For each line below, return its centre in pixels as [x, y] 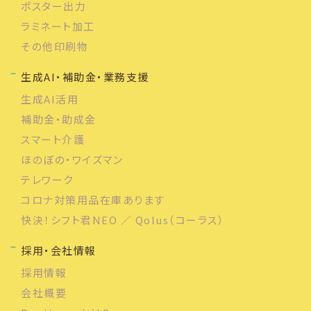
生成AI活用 [50, 99]
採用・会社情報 [59, 250]
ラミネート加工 [58, 26]
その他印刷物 [54, 46]
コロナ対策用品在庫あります [93, 199]
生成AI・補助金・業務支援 [85, 76]
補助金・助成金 [59, 119]
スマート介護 [53, 139]
